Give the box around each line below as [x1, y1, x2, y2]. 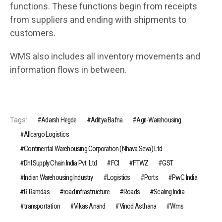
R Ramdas [24, 187, 50, 196]
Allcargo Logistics [24, 129, 69, 139]
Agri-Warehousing [136, 115, 181, 124]
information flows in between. [10, 64, 127, 75]
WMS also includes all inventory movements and [10, 51, 200, 61]
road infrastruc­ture [63, 187, 110, 196]
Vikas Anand [74, 201, 106, 211]
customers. [10, 27, 55, 38]
